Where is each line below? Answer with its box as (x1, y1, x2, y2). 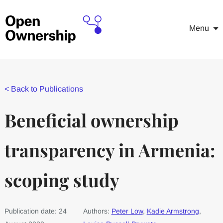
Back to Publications (10, 85, 83, 93)
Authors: (83, 207, 111, 215)
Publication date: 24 (4, 207, 67, 215)
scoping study (4, 168, 119, 192)
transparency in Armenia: (4, 138, 215, 162)
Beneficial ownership (4, 108, 179, 132)
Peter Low (111, 207, 143, 215)
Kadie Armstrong (146, 207, 199, 215)
